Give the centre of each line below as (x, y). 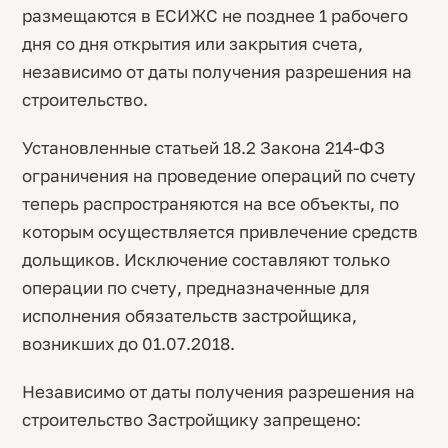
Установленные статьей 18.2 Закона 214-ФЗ (203, 147)
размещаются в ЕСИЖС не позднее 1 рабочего (215, 15)
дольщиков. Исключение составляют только (206, 259)
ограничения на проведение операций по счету (219, 175)
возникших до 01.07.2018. (128, 343)
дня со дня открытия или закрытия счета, (192, 43)
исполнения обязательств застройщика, (189, 315)
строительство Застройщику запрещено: (191, 419)
